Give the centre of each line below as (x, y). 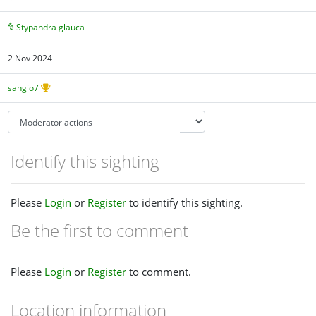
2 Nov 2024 (30, 59)
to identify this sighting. (184, 202)
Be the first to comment (99, 230)
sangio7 (24, 87)
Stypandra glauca (51, 27)
